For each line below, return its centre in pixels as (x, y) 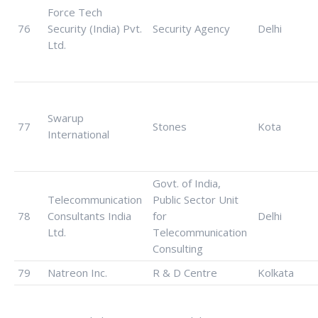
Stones (170, 126)
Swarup (66, 118)
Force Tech (75, 12)
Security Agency (191, 28)
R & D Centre (185, 273)
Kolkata (276, 273)
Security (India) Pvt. (95, 28)
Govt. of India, (187, 183)
